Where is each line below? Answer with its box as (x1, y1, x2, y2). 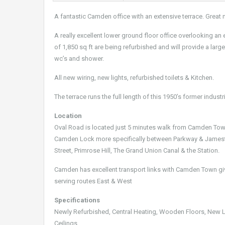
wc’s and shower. (54, 55, 104, 62)
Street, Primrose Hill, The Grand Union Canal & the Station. (54, 147, 219, 154)
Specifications (54, 196, 100, 204)
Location (54, 112, 82, 120)
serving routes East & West (54, 177, 132, 185)
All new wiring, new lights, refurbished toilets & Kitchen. (54, 74, 214, 81)
